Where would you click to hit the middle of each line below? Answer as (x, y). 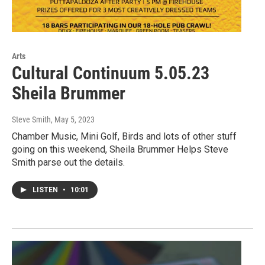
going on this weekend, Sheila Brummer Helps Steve (120, 150)
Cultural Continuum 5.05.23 (111, 73)
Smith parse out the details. (68, 163)
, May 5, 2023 (73, 120)
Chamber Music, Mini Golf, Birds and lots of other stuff (124, 137)
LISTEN (46, 190)
